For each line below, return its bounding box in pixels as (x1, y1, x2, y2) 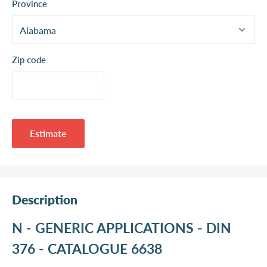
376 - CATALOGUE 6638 (12, 240, 162, 257)
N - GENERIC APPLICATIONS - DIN (12, 219, 231, 236)
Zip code (12, 54, 46, 66)
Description (12, 192, 77, 207)
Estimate (30, 128, 67, 139)
